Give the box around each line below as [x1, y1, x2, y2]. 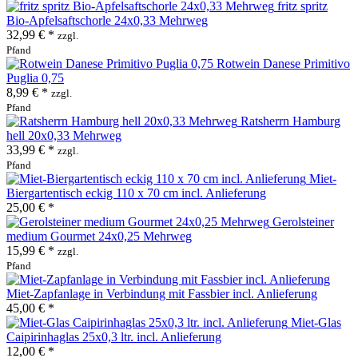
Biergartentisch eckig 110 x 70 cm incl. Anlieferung [6, 185, 266, 200]
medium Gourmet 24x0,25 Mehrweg [6, 229, 192, 243]
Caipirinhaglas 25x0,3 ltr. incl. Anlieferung [6, 329, 221, 344]
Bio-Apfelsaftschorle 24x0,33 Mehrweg [6, 13, 208, 27]
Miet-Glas [291, 315, 341, 329]
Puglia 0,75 [6, 70, 64, 85]
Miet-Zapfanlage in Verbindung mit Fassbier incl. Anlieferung [6, 286, 317, 300]
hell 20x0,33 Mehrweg [6, 128, 121, 142]
